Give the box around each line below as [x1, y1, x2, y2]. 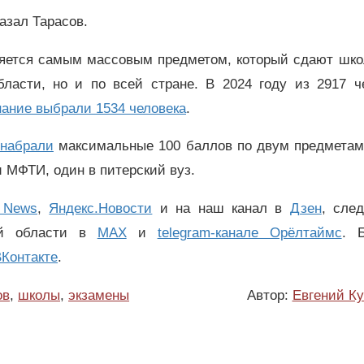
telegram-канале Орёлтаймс [157, 225, 342, 241]
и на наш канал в [152, 201, 290, 217]
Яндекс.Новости [49, 201, 153, 217]
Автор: [246, 287, 292, 303]
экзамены [68, 287, 129, 303]
